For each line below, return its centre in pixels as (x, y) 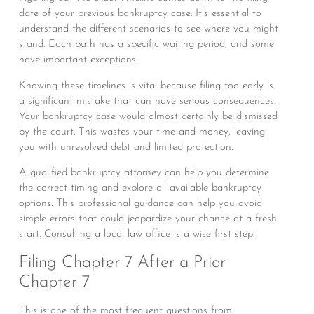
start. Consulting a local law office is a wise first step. (136, 235)
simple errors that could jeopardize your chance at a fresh (148, 219)
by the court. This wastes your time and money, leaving (142, 132)
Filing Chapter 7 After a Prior (122, 262)
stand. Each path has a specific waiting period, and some (146, 45)
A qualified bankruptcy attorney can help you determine (144, 173)
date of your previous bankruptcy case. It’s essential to (140, 14)
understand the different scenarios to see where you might (148, 29)
